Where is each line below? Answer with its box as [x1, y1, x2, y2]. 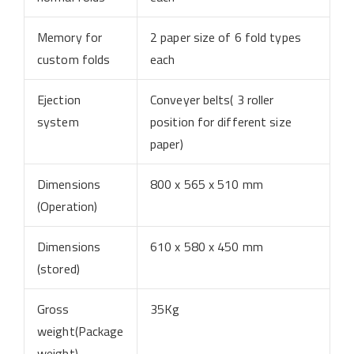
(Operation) [37, 196, 98, 216]
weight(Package [37, 321, 124, 341]
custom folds [37, 49, 111, 69]
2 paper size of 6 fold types [150, 27, 301, 47]
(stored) [37, 258, 80, 278]
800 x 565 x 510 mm [150, 174, 263, 194]
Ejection [37, 89, 81, 109]
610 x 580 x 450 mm [150, 236, 263, 256]
